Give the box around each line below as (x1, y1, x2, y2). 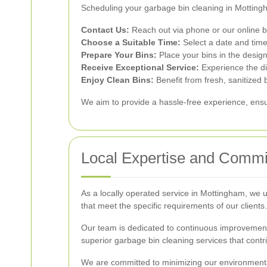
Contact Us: (81, 24, 129, 35)
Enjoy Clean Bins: (81, 74, 154, 85)
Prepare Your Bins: (81, 49, 157, 60)
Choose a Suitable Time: (81, 37, 181, 47)
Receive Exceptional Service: (81, 62, 199, 72)
